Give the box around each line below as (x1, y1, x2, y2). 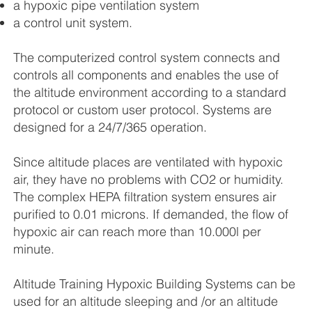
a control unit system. (13, 15, 133, 31)
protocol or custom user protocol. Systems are (13, 102, 272, 118)
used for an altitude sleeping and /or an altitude (13, 293, 279, 310)
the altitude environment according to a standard (13, 84, 287, 101)
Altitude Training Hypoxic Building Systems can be (13, 276, 296, 292)
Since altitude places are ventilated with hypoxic (13, 154, 283, 171)
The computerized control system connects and (13, 49, 281, 66)
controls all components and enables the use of (13, 67, 279, 84)
